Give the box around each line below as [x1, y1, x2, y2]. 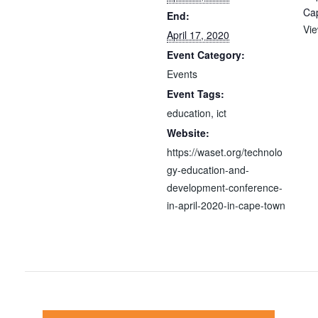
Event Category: [167, 48, 245, 62]
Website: [167, 126, 209, 140]
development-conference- [167, 180, 283, 194]
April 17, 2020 [167, 28, 229, 42]
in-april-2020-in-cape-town [167, 198, 285, 212]
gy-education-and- [167, 163, 249, 177]
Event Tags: [167, 87, 224, 101]
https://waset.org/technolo [167, 145, 283, 159]
